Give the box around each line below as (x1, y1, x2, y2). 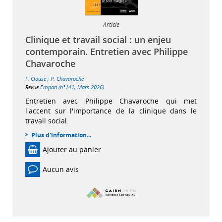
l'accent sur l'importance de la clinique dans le (25, 106, 197, 115)
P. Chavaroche (51, 74, 84, 82)
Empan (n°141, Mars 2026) (40, 83, 104, 91)
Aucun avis (43, 165, 79, 174)
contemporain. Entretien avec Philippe (25, 45, 188, 57)
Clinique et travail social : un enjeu (25, 33, 171, 46)
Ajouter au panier (43, 144, 101, 154)
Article (103, 20, 119, 29)
